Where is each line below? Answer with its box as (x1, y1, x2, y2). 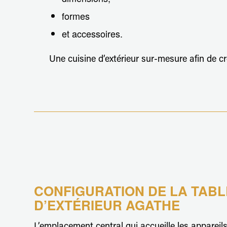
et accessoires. (62, 26, 123, 40)
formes (62, 9, 90, 22)
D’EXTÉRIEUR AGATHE (34, 196, 180, 215)
